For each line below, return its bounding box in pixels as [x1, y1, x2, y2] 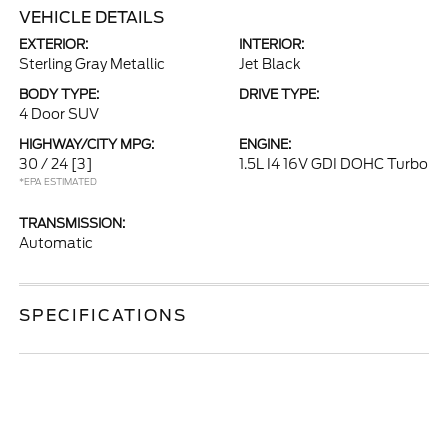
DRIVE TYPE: [239, 87, 319, 102]
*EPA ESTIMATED [19, 176, 98, 187]
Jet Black [239, 56, 301, 72]
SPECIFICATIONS [19, 306, 188, 325]
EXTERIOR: [19, 37, 89, 52]
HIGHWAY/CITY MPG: [19, 137, 155, 152]
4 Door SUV [19, 106, 100, 122]
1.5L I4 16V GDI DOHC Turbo [239, 156, 428, 172]
